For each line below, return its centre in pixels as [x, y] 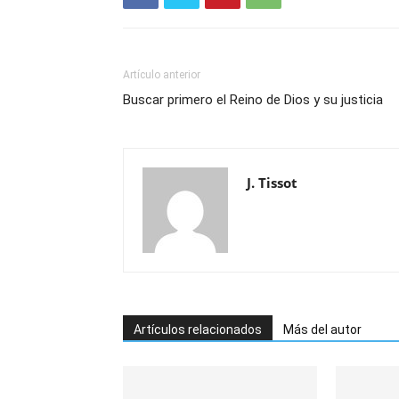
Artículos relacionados [198, 330]
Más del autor [322, 330]
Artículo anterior [162, 75]
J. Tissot [272, 183]
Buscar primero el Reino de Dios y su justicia [253, 100]
